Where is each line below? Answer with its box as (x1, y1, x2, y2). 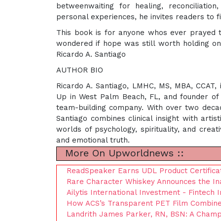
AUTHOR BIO (56, 66, 103, 74)
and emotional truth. (56, 136, 130, 145)
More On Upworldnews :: (62, 147, 184, 159)
